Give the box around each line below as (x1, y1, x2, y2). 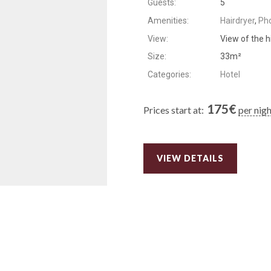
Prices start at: (143, 103, 204, 116)
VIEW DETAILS (156, 153, 224, 164)
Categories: (148, 69, 192, 79)
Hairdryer (220, 15, 255, 25)
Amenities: (148, 15, 189, 25)
